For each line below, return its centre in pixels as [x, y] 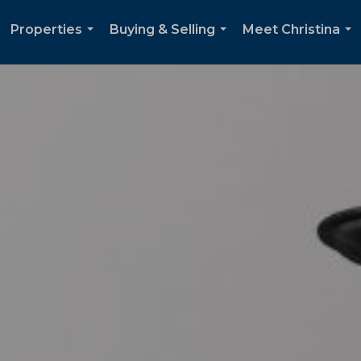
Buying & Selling [162, 29]
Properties [46, 29]
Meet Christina [291, 29]
